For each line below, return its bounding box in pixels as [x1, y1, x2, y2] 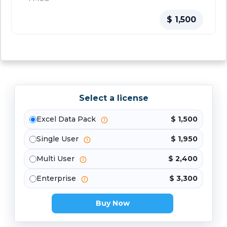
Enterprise [36, 174, 78, 183]
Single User [36, 134, 81, 144]
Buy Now [95, 199, 130, 208]
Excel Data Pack [36, 115, 98, 124]
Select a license [79, 93, 148, 103]
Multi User [36, 154, 77, 164]
